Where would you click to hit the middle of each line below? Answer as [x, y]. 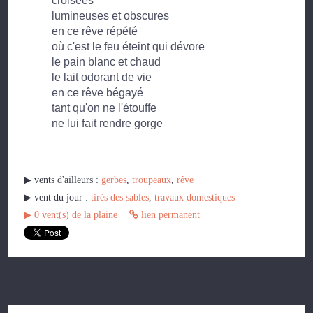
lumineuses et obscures [111, 16]
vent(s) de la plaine [80, 215]
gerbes [114, 180]
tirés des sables [120, 198]
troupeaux [152, 180]
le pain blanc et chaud [107, 62]
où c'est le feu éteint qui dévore [129, 47]
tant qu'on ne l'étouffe [104, 108]
